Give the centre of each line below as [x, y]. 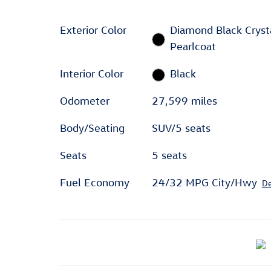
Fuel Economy [95, 183]
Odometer [85, 101]
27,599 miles [184, 101]
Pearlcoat [193, 47]
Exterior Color [93, 30]
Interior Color [92, 74]
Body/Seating [92, 128]
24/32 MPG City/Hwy [204, 183]
